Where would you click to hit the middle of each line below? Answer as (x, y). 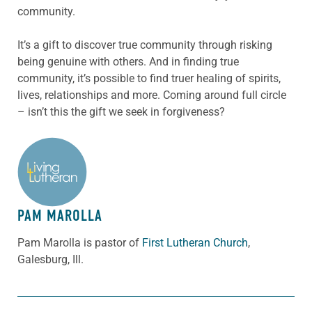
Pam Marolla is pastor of (80, 242)
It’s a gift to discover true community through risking (145, 45)
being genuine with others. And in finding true (128, 61)
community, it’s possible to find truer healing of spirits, (149, 78)
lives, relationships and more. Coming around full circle (152, 95)
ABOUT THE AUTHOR (77, 163)
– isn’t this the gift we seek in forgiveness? (121, 111)
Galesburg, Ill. (50, 259)
